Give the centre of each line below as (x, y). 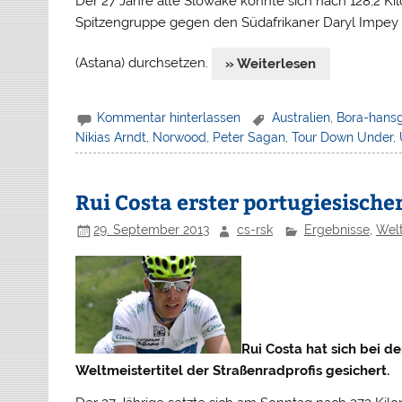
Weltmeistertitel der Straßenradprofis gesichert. (233, 371)
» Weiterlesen (271, 63)
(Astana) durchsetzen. (144, 63)
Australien (301, 118)
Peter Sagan (249, 137)
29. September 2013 (152, 230)
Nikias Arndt (111, 137)
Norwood (180, 137)
